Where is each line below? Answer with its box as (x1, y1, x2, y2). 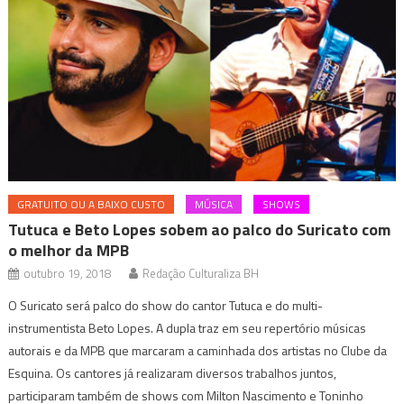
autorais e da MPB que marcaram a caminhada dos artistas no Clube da (8, 340, 388, 360)
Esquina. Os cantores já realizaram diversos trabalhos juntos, (8, 363, 340, 382)
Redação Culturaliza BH (142, 263, 260, 282)
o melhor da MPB (8, 237, 130, 262)
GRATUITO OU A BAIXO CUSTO (17, 195, 166, 213)
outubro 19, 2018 (23, 263, 112, 282)
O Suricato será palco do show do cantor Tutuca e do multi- (8, 295, 324, 315)
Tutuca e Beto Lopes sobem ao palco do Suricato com (8, 216, 391, 242)
